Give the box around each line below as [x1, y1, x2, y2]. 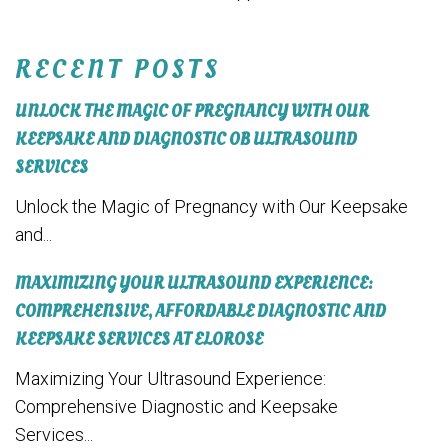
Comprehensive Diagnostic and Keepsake [15, 396, 338, 418]
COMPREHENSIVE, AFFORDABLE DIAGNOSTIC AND [15, 300, 386, 324]
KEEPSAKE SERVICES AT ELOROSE [15, 328, 263, 352]
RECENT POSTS [15, 52, 221, 89]
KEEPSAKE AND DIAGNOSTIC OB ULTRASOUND [15, 128, 357, 152]
